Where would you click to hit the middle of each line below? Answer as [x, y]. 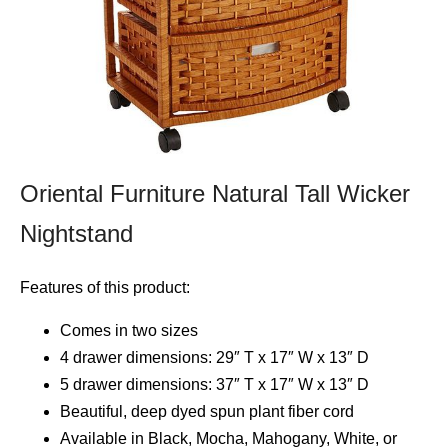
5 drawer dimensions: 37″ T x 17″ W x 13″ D [214, 384]
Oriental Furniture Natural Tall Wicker [215, 194]
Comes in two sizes [129, 330]
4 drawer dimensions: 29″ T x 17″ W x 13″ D [214, 357]
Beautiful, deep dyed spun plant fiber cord [207, 411]
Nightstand [76, 234]
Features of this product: [105, 287]
